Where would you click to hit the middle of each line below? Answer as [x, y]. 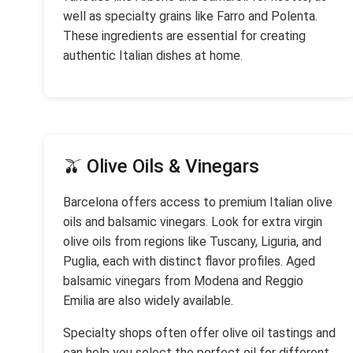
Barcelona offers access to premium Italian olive [198, 202]
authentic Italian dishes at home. [153, 56]
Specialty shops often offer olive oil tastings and [199, 333]
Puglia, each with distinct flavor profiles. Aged [189, 261]
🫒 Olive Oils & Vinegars [161, 166]
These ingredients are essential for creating [184, 36]
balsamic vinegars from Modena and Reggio [183, 281]
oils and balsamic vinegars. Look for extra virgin [193, 222]
